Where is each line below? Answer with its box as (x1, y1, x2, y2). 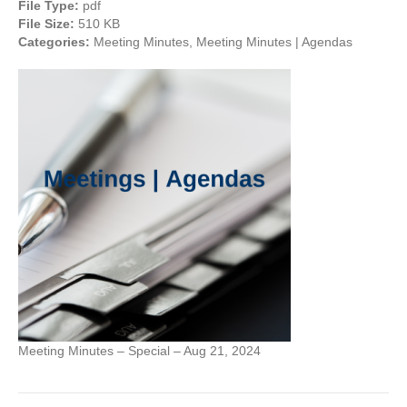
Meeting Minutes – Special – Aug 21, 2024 (18, 343, 261, 358)
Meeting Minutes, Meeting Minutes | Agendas (94, 35, 352, 49)
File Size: (18, 16, 78, 31)
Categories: (18, 35, 94, 49)
